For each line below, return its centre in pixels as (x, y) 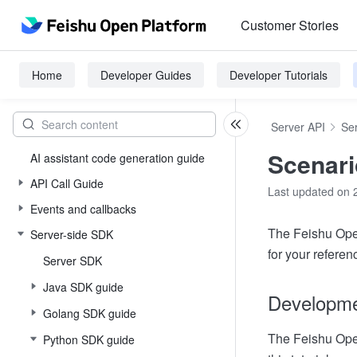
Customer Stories (290, 25)
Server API (298, 127)
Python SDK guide (89, 339)
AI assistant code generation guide (118, 158)
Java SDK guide (83, 287)
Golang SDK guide (90, 313)
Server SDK (73, 261)
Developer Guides (146, 75)
